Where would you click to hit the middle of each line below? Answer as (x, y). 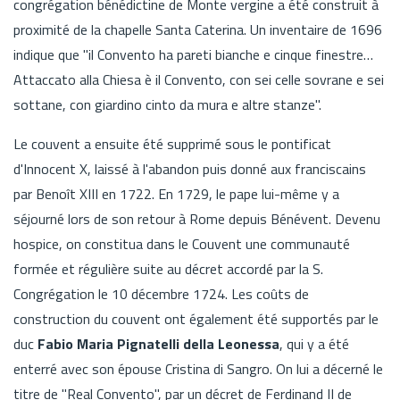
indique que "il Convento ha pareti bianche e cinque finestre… (193, 54)
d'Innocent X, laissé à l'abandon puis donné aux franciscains (190, 168)
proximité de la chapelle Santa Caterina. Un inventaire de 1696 (198, 29)
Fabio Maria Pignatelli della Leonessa (157, 343)
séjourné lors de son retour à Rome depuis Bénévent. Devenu (197, 218)
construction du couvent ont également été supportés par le (196, 318)
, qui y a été (314, 343)
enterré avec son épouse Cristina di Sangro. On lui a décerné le (198, 368)
